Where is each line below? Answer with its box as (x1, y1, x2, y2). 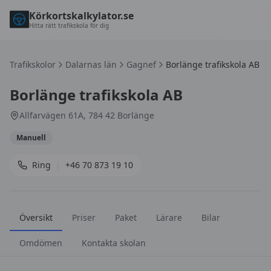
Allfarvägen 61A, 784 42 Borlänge (19, 109, 154, 121)
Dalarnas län (65, 59, 117, 70)
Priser (72, 212, 96, 223)
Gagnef (126, 59, 156, 70)
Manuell (16, 132, 46, 143)
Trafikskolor (10, 59, 56, 70)
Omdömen (19, 237, 62, 249)
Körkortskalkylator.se (29, 9, 134, 22)
